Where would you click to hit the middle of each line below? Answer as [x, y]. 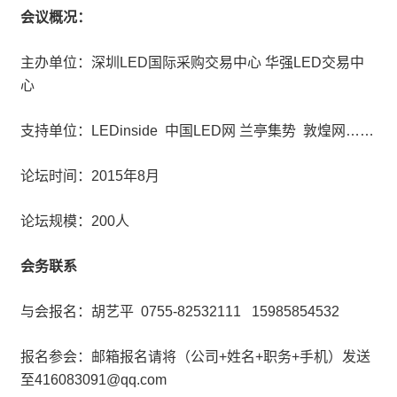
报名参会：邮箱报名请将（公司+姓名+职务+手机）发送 [195, 357]
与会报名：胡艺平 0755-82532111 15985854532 [182, 311]
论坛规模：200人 [75, 221]
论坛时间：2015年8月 [90, 176]
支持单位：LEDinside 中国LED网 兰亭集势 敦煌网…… [197, 131]
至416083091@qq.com [93, 380]
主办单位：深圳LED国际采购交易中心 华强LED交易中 [192, 62]
